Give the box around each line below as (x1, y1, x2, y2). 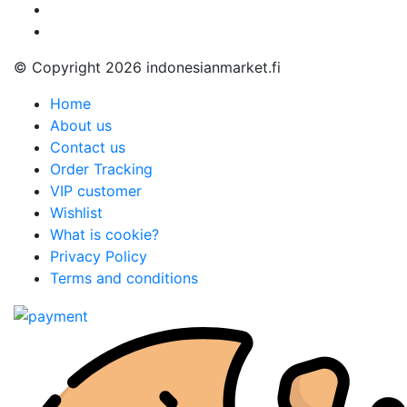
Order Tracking (50, 160, 153, 179)
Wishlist (50, 203, 103, 223)
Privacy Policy (50, 247, 147, 266)
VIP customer (50, 182, 142, 201)
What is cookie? (50, 225, 159, 244)
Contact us (50, 138, 125, 157)
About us (50, 116, 112, 135)
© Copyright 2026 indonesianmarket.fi (14, 58, 281, 77)
